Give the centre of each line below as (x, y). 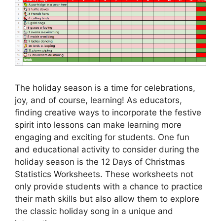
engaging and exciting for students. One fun (102, 137)
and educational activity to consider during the (107, 149)
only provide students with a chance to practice (109, 186)
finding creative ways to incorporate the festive (108, 112)
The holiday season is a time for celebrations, (105, 88)
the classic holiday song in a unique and (94, 211)
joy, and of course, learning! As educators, (98, 100)
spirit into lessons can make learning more (98, 125)
